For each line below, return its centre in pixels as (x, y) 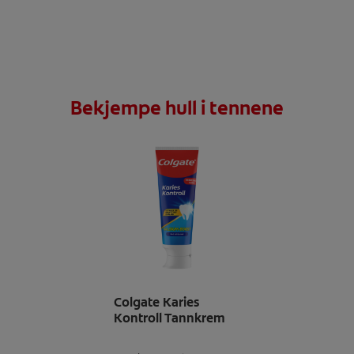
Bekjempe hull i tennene (177, 108)
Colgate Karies (156, 302)
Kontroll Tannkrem (169, 318)
